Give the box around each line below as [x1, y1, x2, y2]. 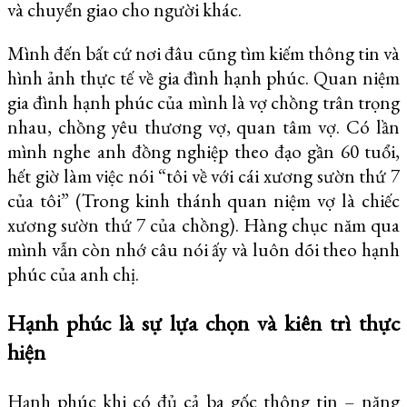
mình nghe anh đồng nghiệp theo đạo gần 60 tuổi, [7, 138, 400, 164]
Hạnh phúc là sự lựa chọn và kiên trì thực [7, 308, 400, 338]
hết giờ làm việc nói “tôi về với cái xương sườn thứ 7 [7, 163, 400, 188]
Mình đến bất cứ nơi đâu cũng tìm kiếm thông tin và [7, 40, 400, 65]
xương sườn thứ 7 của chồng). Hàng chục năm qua [7, 212, 400, 237]
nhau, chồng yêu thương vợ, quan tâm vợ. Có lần [7, 114, 400, 139]
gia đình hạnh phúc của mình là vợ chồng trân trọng [7, 89, 400, 114]
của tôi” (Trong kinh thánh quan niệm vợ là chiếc [7, 187, 400, 213]
